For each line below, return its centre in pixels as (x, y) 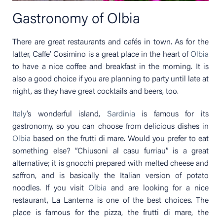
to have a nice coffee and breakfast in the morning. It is (110, 67)
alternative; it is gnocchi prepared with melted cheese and (110, 164)
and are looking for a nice (158, 188)
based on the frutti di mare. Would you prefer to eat (120, 139)
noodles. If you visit (51, 188)
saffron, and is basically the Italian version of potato (110, 176)
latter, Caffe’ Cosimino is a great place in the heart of (101, 55)
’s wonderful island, (67, 114)
